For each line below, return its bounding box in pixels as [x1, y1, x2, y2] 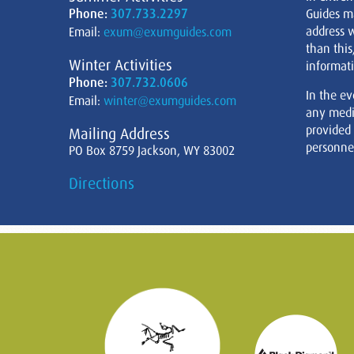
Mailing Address [69, 125, 170, 142]
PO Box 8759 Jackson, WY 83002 [69, 143, 235, 157]
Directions [69, 175, 134, 192]
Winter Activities [69, 56, 172, 73]
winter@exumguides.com [104, 93, 236, 107]
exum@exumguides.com [104, 24, 232, 39]
